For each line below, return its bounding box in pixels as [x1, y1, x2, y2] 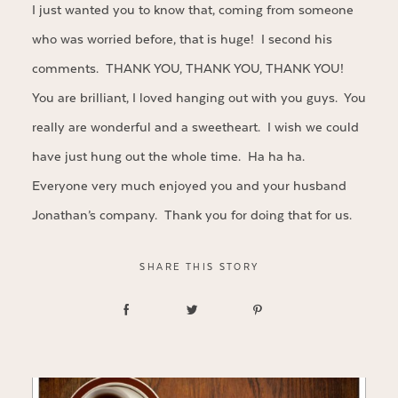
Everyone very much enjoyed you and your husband [31, 178, 346, 195]
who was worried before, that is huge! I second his [31, 31, 332, 49]
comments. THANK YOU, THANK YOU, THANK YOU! [31, 60, 347, 78]
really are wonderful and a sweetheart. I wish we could [31, 119, 359, 137]
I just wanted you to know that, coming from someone [31, 2, 354, 20]
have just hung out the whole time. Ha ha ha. [31, 148, 308, 166]
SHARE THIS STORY [139, 260, 259, 274]
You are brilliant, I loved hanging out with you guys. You [31, 90, 366, 107]
